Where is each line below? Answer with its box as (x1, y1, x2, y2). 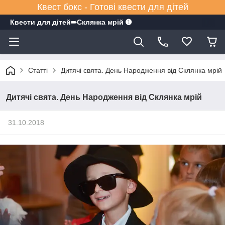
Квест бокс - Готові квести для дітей (37, 2, 188, 12)
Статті (28, 66, 48, 74)
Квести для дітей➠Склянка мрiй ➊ (10, 18, 132, 26)
